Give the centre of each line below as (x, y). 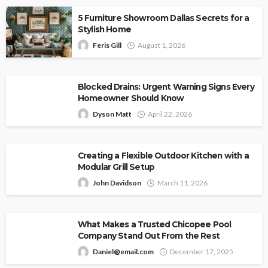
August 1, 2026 (162, 45)
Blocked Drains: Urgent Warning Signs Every (166, 87)
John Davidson (117, 183)
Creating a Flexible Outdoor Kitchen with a (163, 156)
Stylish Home (104, 30)
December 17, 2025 (202, 252)
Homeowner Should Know (131, 98)
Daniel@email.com (123, 252)
